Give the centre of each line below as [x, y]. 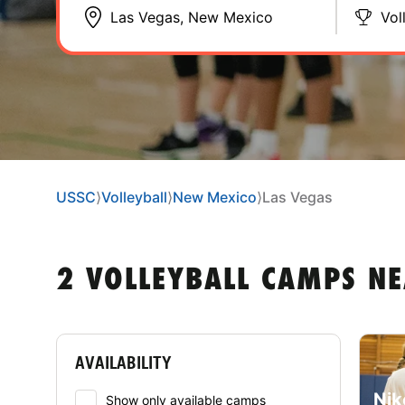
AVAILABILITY [123, 362]
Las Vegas [297, 197]
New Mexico [215, 197]
